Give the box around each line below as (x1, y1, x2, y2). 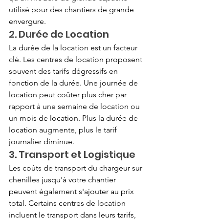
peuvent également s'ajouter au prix (9, 186, 136, 196)
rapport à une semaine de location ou (9, 101, 142, 111)
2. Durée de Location (9, 27, 109, 41)
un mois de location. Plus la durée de (9, 113, 140, 123)
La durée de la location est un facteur (9, 43, 139, 52)
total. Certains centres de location (9, 198, 128, 208)
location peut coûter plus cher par (9, 89, 129, 99)
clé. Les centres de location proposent (9, 54, 144, 64)
